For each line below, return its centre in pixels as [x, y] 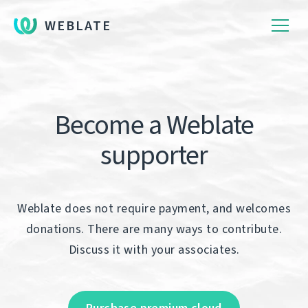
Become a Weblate [154, 125]
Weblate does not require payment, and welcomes [154, 208]
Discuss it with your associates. [154, 250]
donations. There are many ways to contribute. [154, 229]
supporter [154, 155]
